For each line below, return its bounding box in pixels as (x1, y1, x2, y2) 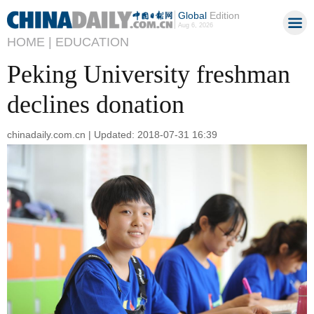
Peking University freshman (7, 60, 290, 88)
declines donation (7, 90, 184, 118)
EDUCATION (55, 35, 129, 49)
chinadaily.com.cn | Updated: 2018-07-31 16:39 (7, 128, 217, 140)
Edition (206, 10, 240, 21)
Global (177, 10, 207, 21)
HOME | (7, 35, 52, 49)
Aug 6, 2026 (177, 22, 213, 29)
